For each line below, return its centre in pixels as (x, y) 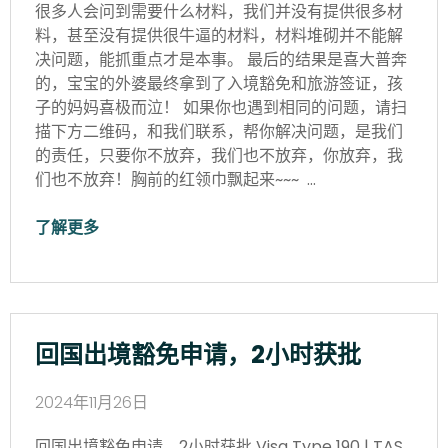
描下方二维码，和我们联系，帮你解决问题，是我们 (219, 131)
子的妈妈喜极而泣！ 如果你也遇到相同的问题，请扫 (221, 107)
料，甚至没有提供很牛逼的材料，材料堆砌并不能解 (219, 35)
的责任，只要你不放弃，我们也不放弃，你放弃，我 (219, 155)
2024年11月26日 (91, 402)
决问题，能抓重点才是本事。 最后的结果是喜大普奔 (221, 59)
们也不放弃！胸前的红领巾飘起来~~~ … (175, 179)
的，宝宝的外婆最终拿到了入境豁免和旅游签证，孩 (219, 83)
